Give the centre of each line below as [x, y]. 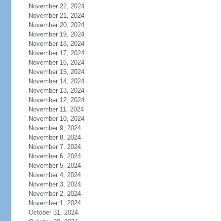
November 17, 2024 [56, 53]
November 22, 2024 [56, 6]
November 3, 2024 [55, 184]
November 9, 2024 [55, 128]
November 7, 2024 [55, 147]
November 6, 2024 [55, 156]
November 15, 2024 [56, 72]
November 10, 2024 [56, 119]
